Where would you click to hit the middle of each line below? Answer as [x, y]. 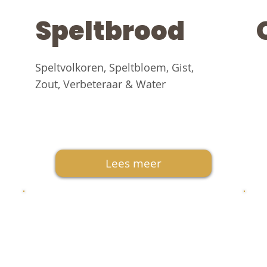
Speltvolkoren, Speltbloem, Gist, [114, 68]
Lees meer [133, 164]
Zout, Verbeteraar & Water [100, 84]
